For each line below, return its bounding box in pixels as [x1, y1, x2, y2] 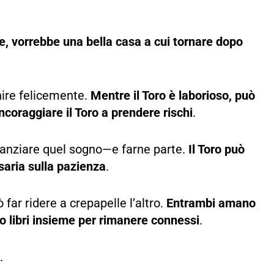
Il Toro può [188, 142, 245, 157]
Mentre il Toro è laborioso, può [91, 88, 255, 103]
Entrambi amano [166, 196, 256, 210]
